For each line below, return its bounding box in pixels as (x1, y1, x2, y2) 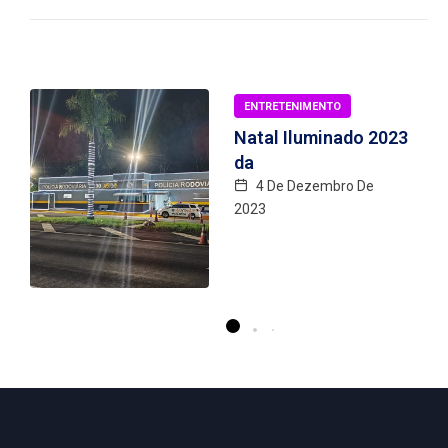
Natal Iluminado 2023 (234, 127, 408, 148)
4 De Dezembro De (253, 178, 374, 194)
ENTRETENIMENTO (244, 100, 341, 113)
